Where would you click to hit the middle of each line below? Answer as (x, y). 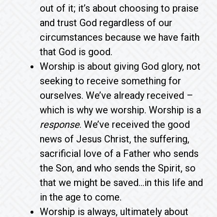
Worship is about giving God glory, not (120, 66)
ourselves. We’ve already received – (117, 95)
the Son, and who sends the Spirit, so (118, 168)
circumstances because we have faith (120, 37)
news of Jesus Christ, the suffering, (115, 139)
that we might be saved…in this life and (122, 182)
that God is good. (77, 52)
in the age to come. (81, 197)
